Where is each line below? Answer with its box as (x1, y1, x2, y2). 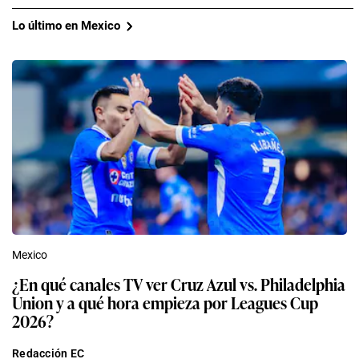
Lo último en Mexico (12, 18, 120, 34)
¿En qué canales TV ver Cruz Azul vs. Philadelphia (12, 271, 345, 296)
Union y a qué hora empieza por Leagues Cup (12, 289, 318, 314)
